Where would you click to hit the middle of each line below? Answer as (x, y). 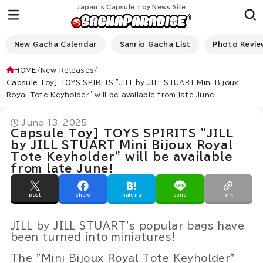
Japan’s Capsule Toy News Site (131, 7)
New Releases (67, 70)
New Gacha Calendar (55, 45)
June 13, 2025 (54, 122)
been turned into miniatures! (93, 237)
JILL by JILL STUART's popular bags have (127, 226)
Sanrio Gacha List (155, 45)
